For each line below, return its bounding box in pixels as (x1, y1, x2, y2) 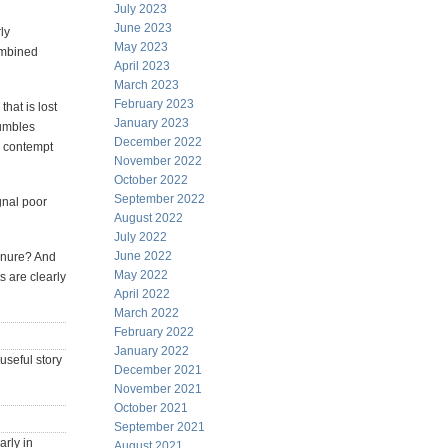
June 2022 (114, 249, 172, 263)
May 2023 (114, 40, 168, 54)
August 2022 (114, 211, 183, 225)
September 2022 (114, 192, 205, 206)
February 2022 (114, 325, 194, 339)
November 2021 (114, 382, 202, 396)
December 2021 (114, 363, 202, 377)
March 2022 (114, 306, 179, 320)
